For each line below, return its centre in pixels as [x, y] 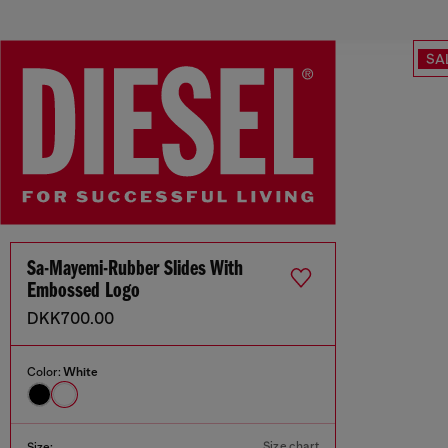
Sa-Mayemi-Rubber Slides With [135, 270]
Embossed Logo [83, 292]
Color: [45, 372]
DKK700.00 [70, 319]
